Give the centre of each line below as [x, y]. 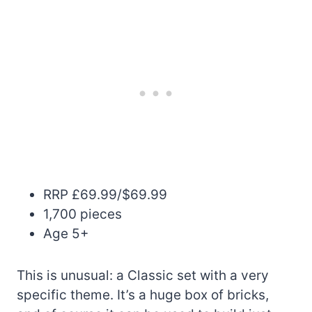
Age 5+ [66, 233]
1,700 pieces [83, 214]
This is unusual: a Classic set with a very [143, 275]
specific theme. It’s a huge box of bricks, [143, 295]
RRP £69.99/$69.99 [105, 194]
